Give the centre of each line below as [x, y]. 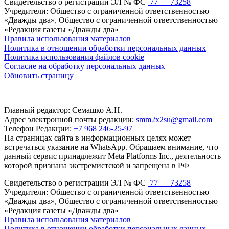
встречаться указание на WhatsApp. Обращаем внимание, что [111, 147]
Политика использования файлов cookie [74, 57]
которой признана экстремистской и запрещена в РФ [97, 165]
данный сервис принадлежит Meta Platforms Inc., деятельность [112, 156]
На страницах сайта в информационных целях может [97, 138]
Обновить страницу [39, 75]
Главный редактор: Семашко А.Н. [63, 110]
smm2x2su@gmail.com [174, 119]
